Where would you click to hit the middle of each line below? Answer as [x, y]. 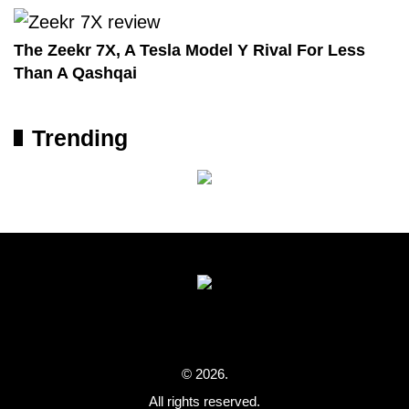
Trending [80, 137]
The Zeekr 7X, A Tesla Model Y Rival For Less [189, 50]
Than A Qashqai [75, 73]
